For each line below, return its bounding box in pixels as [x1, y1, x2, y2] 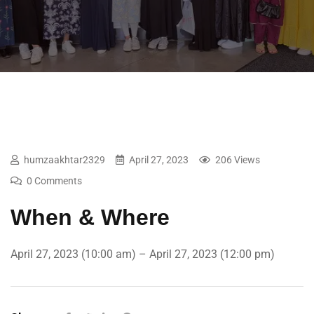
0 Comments [27, 175, 82, 186]
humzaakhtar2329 [24, 154, 105, 165]
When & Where [11, 205, 170, 230]
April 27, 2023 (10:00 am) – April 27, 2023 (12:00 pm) [11, 247, 275, 261]
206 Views [215, 154, 260, 165]
